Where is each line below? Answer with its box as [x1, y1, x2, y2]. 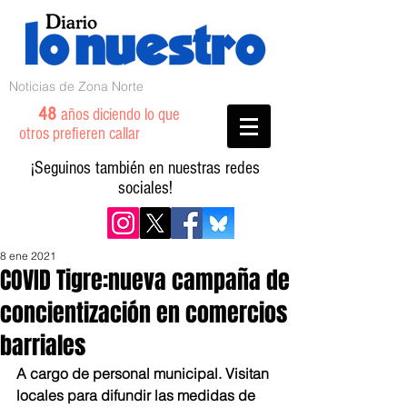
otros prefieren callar [19, 124, 162, 144]
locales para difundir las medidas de [16, 386, 259, 404]
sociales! [118, 178, 173, 198]
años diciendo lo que [61, 105, 180, 124]
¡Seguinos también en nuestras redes [31, 158, 260, 178]
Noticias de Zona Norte [9, 78, 144, 94]
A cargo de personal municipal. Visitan [16, 364, 273, 382]
